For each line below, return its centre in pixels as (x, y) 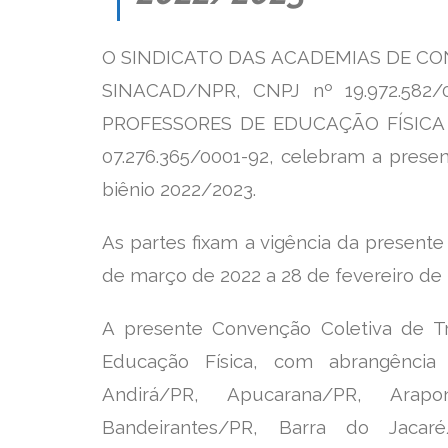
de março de (161, 274)
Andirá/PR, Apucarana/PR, (246, 393)
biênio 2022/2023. (179, 188)
